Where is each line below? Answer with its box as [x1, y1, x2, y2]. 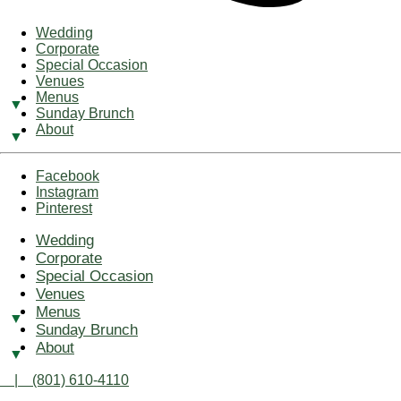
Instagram [36, 183, 98, 200]
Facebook [36, 167, 99, 183]
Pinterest [36, 200, 92, 216]
